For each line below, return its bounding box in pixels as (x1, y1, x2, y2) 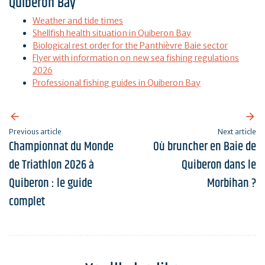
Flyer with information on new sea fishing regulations (33, 53, 239, 64)
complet (9, 192, 45, 212)
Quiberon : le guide (9, 174, 92, 193)
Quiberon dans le (182, 156, 256, 175)
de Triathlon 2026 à (9, 156, 94, 175)
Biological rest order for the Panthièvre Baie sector (33, 40, 228, 51)
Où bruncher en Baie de (153, 137, 256, 157)
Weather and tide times (33, 15, 123, 27)
